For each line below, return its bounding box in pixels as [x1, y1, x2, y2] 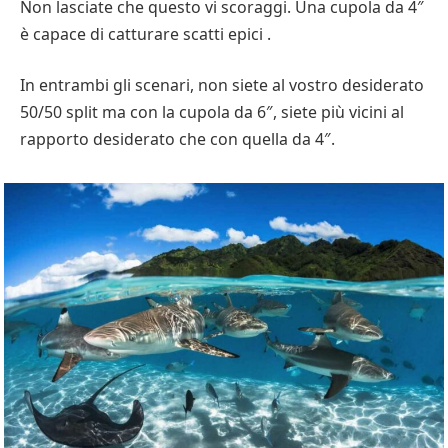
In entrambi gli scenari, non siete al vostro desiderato [20, 74, 424, 97]
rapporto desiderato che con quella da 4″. [20, 128, 335, 151]
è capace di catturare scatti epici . [20, 22, 271, 45]
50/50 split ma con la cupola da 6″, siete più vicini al [20, 101, 404, 124]
